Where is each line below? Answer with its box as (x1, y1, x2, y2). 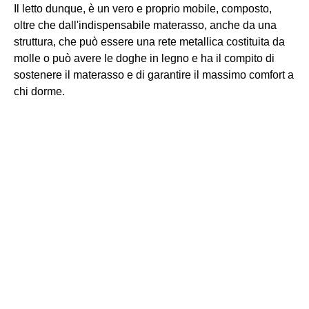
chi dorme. (14, 86, 65, 97)
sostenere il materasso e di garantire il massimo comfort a (14, 69, 294, 81)
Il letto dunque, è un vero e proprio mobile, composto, (14, 3, 272, 14)
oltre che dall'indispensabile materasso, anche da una (14, 19, 277, 31)
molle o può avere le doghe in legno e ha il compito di (14, 52, 275, 64)
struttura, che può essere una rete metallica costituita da (14, 36, 285, 48)
